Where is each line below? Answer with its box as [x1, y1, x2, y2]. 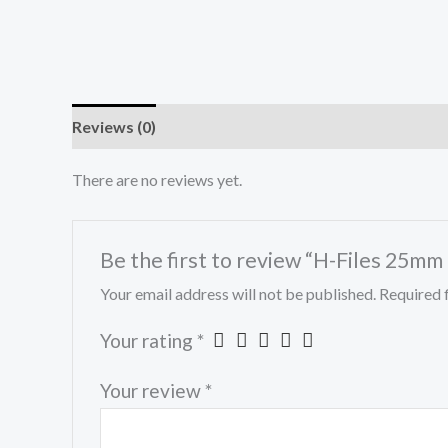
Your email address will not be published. [99, 283, 376, 303]
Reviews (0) [72, 117, 156, 137]
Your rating [99, 328, 197, 352]
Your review [99, 378, 205, 402]
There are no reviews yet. [72, 170, 242, 190]
